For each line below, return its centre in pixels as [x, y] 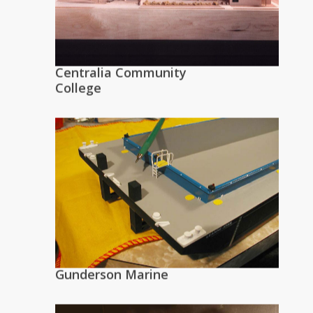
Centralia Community [121, 72]
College [78, 88]
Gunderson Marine [112, 274]
